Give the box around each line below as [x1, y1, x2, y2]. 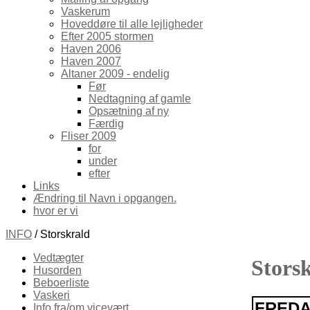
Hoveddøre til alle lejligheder [61, 18, 203, 30]
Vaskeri [33, 289, 70, 301]
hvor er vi [33, 205, 78, 217]
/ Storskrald [32, 228, 90, 240]
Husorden [33, 264, 82, 276]
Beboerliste [33, 277, 89, 289]
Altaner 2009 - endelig [61, 68, 170, 80]
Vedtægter [33, 252, 84, 264]
